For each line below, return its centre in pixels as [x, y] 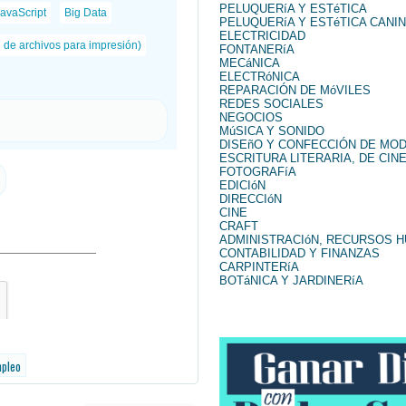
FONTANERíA [257, 49]
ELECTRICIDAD [262, 35]
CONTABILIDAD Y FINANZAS [300, 253]
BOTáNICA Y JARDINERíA [291, 280]
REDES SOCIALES [271, 103]
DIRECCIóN [251, 198]
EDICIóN [242, 185]
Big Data [85, 12]
